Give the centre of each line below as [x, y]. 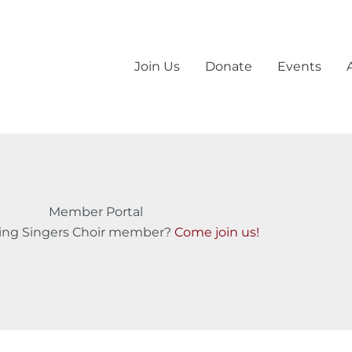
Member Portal [96, 211]
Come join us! [217, 232]
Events [300, 67]
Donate [229, 67]
